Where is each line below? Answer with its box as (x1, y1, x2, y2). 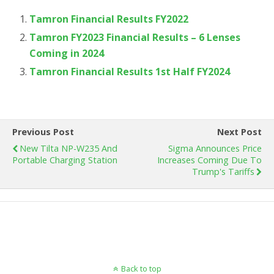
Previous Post (12, 125, 74, 138)
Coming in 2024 (29, 46, 105, 60)
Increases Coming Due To (157, 154, 262, 166)
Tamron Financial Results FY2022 (29, 12, 189, 26)
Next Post (217, 125, 262, 138)
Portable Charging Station (12, 154, 117, 166)
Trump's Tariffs (192, 165, 254, 177)
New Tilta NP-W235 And (20, 142, 117, 154)
